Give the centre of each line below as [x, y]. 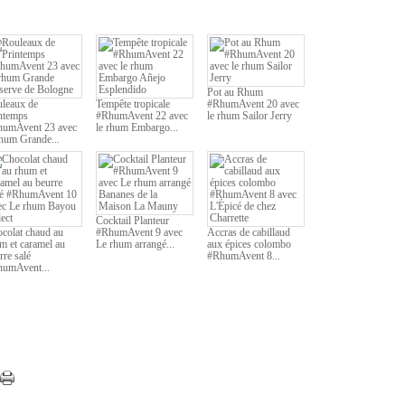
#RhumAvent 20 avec [253, 104]
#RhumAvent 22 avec [142, 116]
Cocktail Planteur [132, 221]
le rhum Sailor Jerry [250, 116]
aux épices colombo [249, 244]
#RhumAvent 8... [244, 256]
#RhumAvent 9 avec [139, 232]
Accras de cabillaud [249, 232]
